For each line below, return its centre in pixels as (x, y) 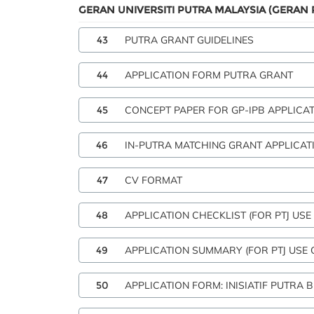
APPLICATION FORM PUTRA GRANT (209, 75)
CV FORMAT (153, 180)
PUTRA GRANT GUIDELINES (189, 40)
